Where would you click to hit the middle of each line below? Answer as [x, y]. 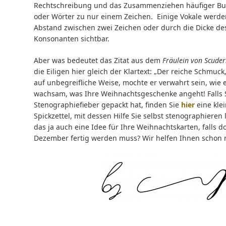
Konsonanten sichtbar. [72, 39]
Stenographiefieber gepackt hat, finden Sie [107, 105]
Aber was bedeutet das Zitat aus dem [98, 60]
